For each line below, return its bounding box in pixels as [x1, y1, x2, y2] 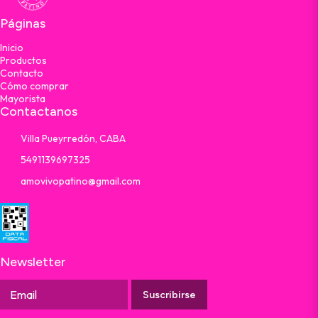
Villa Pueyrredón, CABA [21, 132, 126, 146]
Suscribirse [143, 288, 196, 301]
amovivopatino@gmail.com [21, 175, 141, 188]
